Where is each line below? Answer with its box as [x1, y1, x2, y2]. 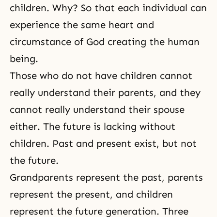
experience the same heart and [10, 19, 154, 31]
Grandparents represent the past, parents [10, 171, 203, 183]
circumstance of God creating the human [10, 36, 200, 47]
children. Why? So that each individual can [10, 2, 207, 14]
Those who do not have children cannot [10, 70, 192, 81]
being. [10, 53, 38, 64]
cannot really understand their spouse [10, 104, 185, 115]
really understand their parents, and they [10, 87, 201, 98]
